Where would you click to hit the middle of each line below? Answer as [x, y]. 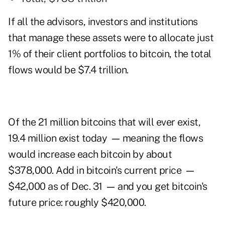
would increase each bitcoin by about [90, 154]
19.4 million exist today [58, 138]
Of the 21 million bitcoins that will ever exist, [104, 122]
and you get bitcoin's [162, 187]
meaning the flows [162, 138]
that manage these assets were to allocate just [111, 38]
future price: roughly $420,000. [77, 203]
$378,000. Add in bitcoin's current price [95, 171]
